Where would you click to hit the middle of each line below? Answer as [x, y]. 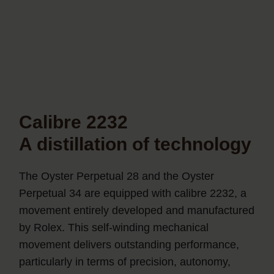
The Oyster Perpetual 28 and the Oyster [117, 176]
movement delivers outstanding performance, [129, 244]
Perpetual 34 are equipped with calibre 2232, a [133, 193]
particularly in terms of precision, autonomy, [125, 261]
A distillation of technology [135, 144]
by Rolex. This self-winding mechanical [114, 227]
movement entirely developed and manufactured [137, 210]
